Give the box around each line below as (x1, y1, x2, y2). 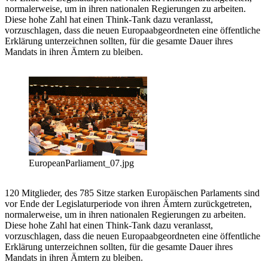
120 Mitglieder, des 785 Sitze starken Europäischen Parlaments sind (5, 188, 260, 199)
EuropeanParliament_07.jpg (29, 158, 134, 169)
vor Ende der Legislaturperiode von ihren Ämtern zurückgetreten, (5, 199, 252, 209)
